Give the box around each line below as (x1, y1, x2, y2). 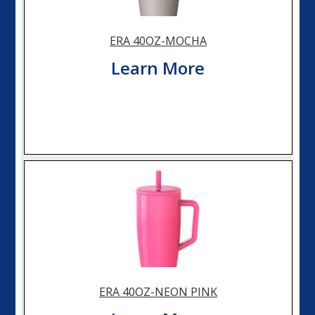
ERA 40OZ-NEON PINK (98, 283, 217, 300)
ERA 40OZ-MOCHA (109, 32, 207, 49)
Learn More (111, 56, 205, 79)
